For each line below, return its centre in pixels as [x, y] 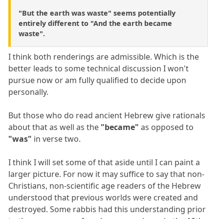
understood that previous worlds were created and [103, 197]
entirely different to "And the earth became [95, 23]
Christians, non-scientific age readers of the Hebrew [105, 186]
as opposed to [166, 127]
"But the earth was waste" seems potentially [97, 13]
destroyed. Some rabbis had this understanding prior [107, 209]
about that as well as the [55, 127]
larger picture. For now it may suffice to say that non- [107, 174]
